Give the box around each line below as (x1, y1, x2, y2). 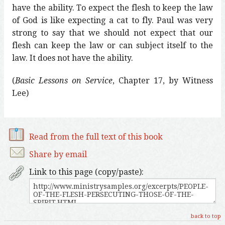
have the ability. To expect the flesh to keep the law (12, 3, 213, 13)
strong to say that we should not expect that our (12, 28, 213, 38)
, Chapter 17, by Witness (113, 75, 213, 85)
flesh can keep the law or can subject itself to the (12, 40, 213, 50)
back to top (191, 212, 221, 219)
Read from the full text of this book (29, 132, 163, 142)
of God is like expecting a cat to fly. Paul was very (12, 15, 213, 25)
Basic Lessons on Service (15, 75, 113, 85)
